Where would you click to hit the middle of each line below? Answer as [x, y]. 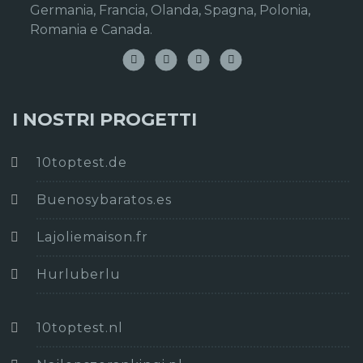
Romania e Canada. [91, 30]
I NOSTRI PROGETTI [105, 120]
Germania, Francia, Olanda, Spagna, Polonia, [170, 11]
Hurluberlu [79, 275]
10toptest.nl [80, 328]
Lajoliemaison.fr [92, 237]
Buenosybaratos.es [104, 200]
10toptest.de [82, 163]
